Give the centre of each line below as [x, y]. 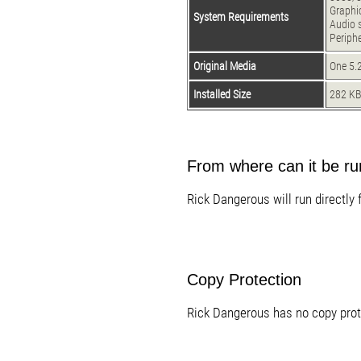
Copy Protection [244, 280]
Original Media [225, 66]
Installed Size [222, 95]
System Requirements [241, 17]
